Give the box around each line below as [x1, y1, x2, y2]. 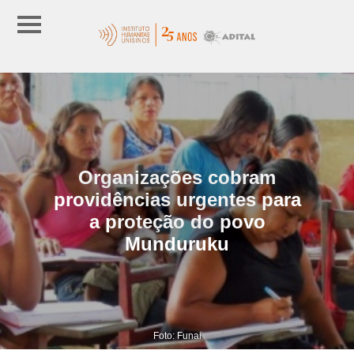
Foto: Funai [153, 330, 201, 341]
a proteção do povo [88, 210, 265, 232]
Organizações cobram [78, 166, 276, 188]
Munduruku [125, 232, 229, 254]
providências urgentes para [53, 188, 301, 210]
